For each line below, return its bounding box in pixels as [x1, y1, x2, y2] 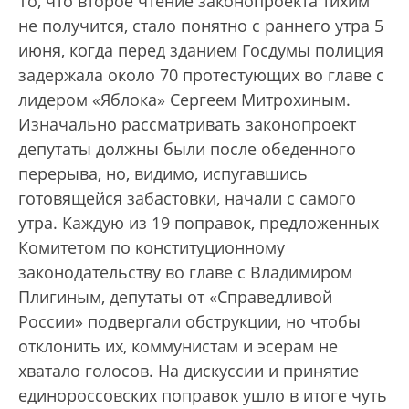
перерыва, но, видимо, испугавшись [18, 163, 308, 185]
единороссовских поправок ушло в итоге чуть [18, 384, 387, 407]
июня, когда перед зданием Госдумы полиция [18, 39, 383, 62]
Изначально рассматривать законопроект [18, 113, 356, 136]
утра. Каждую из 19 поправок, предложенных [18, 212, 379, 235]
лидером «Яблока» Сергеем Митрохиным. [18, 89, 351, 111]
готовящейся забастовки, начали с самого [18, 187, 356, 210]
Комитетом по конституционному [18, 236, 285, 259]
